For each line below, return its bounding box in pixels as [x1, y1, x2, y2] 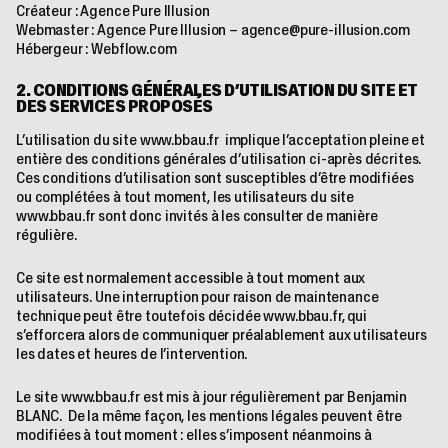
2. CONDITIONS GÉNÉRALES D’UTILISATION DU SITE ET [16, 80, 418, 101]
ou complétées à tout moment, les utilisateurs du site [16, 187, 355, 207]
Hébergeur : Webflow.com [16, 39, 177, 59]
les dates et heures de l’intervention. [16, 344, 248, 364]
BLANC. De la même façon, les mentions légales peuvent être [16, 406, 403, 426]
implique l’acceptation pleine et [219, 130, 425, 150]
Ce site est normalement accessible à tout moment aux [16, 268, 366, 288]
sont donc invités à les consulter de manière [95, 206, 378, 226]
